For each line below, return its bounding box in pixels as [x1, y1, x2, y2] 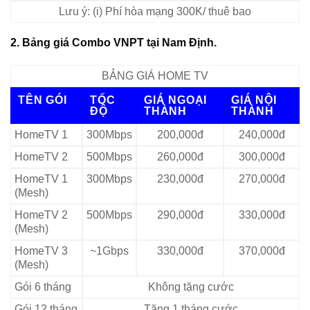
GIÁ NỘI [231, 94, 277, 107]
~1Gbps [90, 245, 129, 257]
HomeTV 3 [15, 245, 68, 257]
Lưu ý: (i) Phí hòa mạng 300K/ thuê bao [59, 5, 251, 17]
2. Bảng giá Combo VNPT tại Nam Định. [10, 36, 217, 48]
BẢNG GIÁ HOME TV [102, 70, 208, 82]
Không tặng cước [148, 281, 234, 293]
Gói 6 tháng [15, 281, 71, 293]
